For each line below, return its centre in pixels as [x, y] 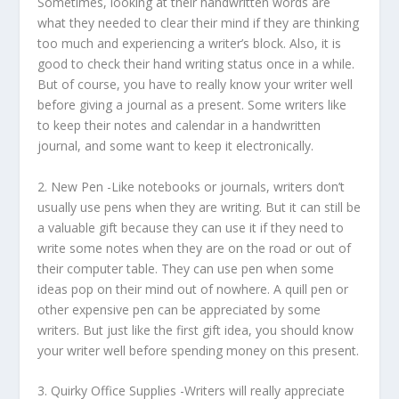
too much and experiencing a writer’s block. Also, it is [190, 44]
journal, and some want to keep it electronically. [176, 146]
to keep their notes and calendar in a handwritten [179, 126]
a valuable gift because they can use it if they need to [191, 227]
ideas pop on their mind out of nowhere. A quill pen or [193, 289]
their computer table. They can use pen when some [186, 268]
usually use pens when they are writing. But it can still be [199, 207]
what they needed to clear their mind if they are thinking [199, 23]
